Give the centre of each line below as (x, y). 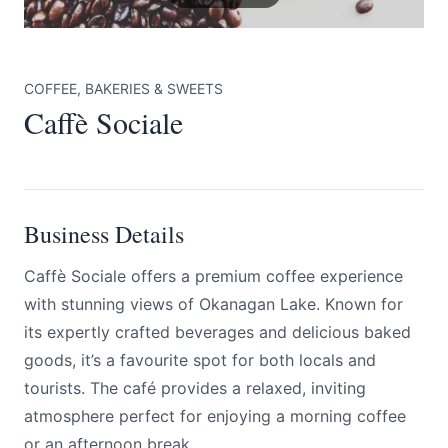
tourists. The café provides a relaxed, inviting (195, 388)
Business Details (104, 234)
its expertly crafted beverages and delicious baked (217, 332)
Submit (92, 187)
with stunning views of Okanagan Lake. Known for (213, 304)
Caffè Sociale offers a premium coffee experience (213, 276)
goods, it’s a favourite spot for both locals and (200, 360)
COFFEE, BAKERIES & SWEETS (123, 88)
